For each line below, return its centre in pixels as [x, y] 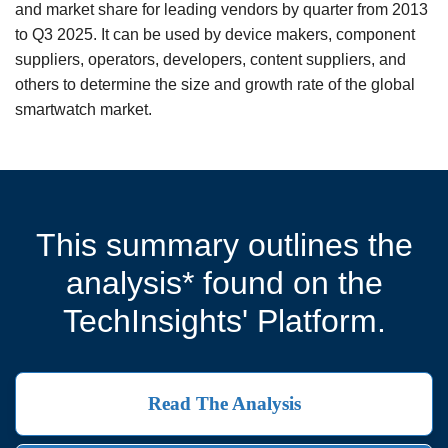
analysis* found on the [224, 282]
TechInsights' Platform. [224, 320]
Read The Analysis [224, 404]
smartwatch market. [83, 109]
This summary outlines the [224, 244]
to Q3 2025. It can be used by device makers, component [215, 34]
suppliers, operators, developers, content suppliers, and [210, 59]
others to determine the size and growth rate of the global [215, 84]
